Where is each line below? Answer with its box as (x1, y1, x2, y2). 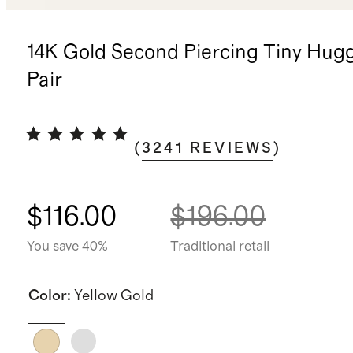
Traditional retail (170, 239, 270, 254)
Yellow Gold (73, 288, 154, 303)
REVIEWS (190, 141, 274, 156)
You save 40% (26, 239, 108, 254)
